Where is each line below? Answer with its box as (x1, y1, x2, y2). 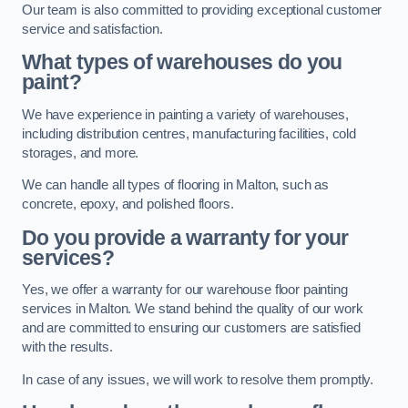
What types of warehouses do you (22, 50, 342, 75)
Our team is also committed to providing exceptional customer (22, 2, 382, 17)
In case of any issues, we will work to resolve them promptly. (22, 372, 374, 387)
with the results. (22, 340, 113, 355)
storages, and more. (22, 145, 139, 160)
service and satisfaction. (22, 21, 163, 36)
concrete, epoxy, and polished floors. (22, 197, 234, 212)
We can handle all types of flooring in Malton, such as (22, 178, 330, 193)
